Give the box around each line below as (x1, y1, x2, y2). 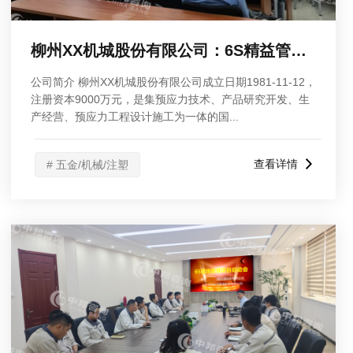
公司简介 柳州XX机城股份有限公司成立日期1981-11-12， (31, 76, 316, 88)
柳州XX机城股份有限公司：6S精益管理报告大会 (291, 42, 307, 59)
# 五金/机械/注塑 (46, 158, 128, 171)
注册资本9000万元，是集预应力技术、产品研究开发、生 (31, 93, 310, 106)
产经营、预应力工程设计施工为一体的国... (31, 110, 239, 123)
